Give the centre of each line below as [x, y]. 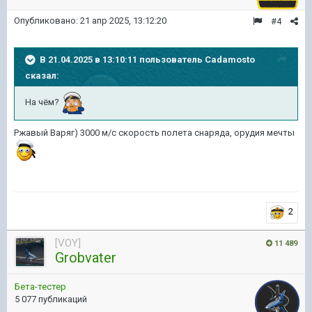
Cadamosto [230, 59]
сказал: [42, 76]
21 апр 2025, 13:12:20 [123, 21]
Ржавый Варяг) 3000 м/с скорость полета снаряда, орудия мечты [154, 133]
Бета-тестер [40, 287]
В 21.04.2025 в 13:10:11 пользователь [122, 59]
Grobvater [86, 258]
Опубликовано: [47, 21]
